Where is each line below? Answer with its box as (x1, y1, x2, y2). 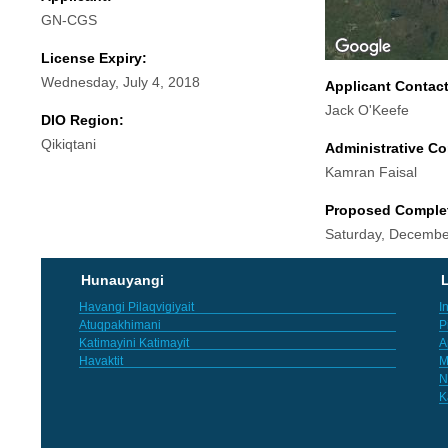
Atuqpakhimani (78, 317, 161, 332)
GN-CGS (40, 11, 97, 28)
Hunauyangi (80, 271, 164, 288)
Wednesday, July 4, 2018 (40, 73, 200, 90)
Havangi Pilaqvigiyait (78, 299, 194, 314)
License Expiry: (40, 49, 151, 66)
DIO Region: (40, 111, 128, 128)
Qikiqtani (40, 135, 96, 152)
